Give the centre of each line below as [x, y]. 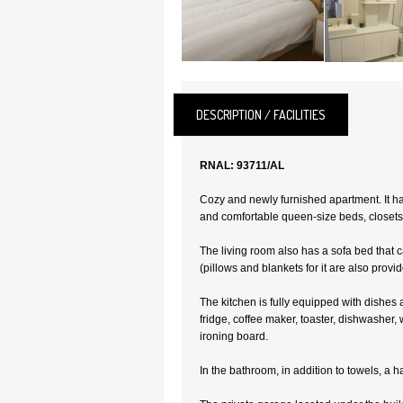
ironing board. [234, 336]
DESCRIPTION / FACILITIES [261, 115]
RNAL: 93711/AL [242, 166]
